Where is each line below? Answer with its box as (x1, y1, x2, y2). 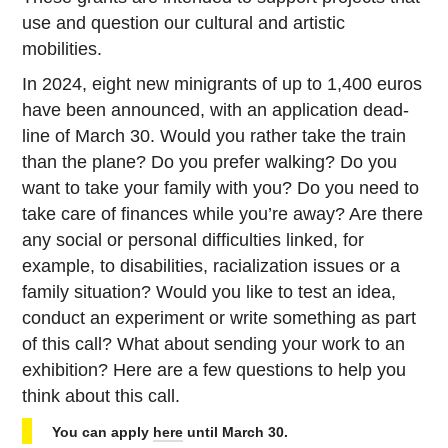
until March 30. (183, 423, 289, 440)
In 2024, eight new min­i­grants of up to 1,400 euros (22, 73, 423, 94)
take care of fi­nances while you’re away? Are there (22, 203, 424, 224)
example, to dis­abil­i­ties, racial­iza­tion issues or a (22, 255, 401, 276)
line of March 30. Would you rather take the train (22, 125, 407, 146)
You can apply (52, 423, 154, 440)
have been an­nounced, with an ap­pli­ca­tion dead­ (22, 99, 410, 120)
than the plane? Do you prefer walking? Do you (22, 151, 398, 172)
